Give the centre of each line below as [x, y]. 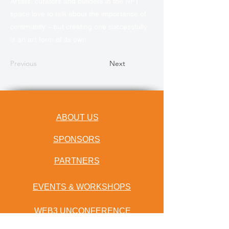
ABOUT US [77, 117]
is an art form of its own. [49, 39]
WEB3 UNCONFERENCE [83, 211]
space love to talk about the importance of [78, 14]
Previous [24, 63]
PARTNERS [77, 161]
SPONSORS [77, 139]
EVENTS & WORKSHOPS [82, 187]
